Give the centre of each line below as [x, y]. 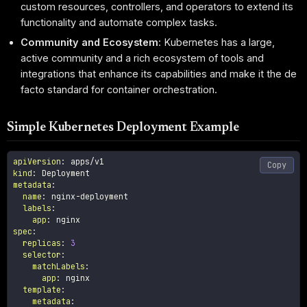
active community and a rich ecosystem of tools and [143, 58]
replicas [42, 243]
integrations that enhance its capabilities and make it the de [159, 74]
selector [42, 255]
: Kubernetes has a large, [217, 42]
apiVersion [37, 162]
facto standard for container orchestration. [119, 90]
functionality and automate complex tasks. [119, 22]
